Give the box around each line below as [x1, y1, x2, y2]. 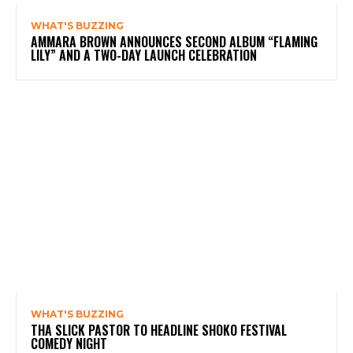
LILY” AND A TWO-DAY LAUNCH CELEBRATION [31, 46, 257, 65]
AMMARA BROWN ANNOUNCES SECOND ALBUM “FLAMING [31, 32, 318, 52]
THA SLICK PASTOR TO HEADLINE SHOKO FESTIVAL [31, 321, 287, 340]
